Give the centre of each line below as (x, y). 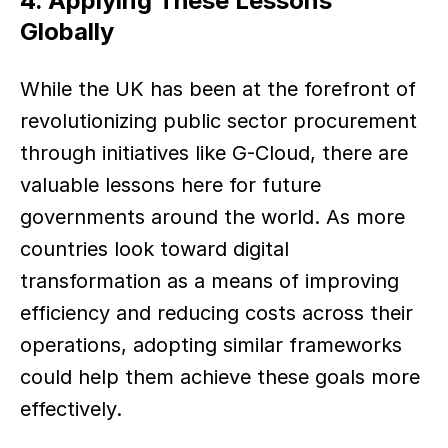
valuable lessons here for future (170, 185)
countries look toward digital (154, 249)
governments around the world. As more (212, 217)
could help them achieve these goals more (220, 377)
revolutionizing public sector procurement (218, 121)
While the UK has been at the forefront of (218, 89)
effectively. (77, 409)
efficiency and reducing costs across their (216, 313)
